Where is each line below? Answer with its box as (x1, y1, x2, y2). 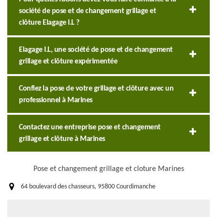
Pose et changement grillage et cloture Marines (33, 165, 184, 173)
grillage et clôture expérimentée (19, 58, 117, 66)
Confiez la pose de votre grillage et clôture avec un (19, 85, 173, 93)
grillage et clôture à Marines (19, 135, 105, 143)
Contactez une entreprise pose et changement (19, 124, 161, 132)
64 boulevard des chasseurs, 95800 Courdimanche (21, 183, 155, 191)
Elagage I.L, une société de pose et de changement (19, 46, 173, 54)
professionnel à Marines (19, 96, 93, 105)
